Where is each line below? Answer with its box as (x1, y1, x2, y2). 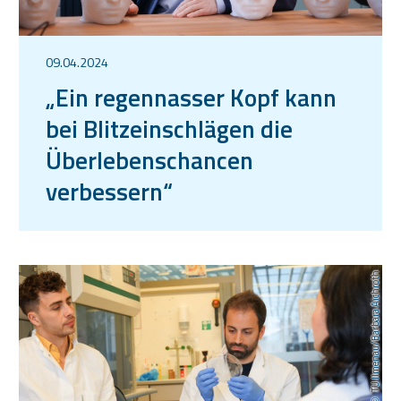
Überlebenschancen (46, 141, 253, 178)
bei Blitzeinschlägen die (46, 109, 293, 147)
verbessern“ (46, 172, 173, 209)
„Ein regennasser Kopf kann (46, 78, 337, 115)
